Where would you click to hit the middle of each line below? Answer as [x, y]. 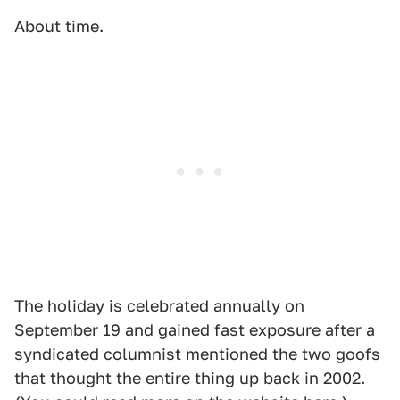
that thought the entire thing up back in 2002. [190, 378]
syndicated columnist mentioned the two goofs [197, 354]
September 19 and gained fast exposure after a [195, 330]
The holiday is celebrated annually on [159, 306]
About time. [59, 26]
